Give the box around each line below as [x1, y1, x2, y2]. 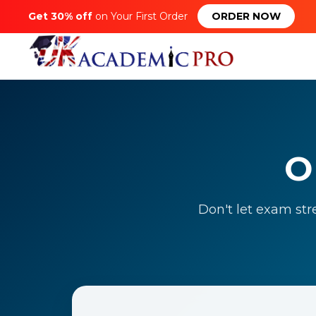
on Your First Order [92, 10, 190, 23]
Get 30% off [28, 10, 92, 23]
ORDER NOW [212, 10, 281, 23]
